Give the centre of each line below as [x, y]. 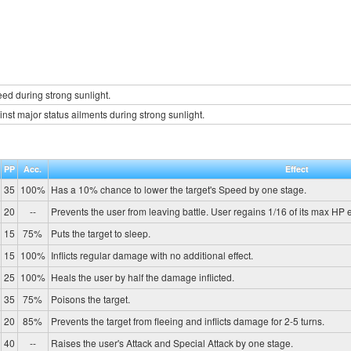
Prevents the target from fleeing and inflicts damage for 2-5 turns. [187, 320]
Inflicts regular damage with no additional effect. [152, 255]
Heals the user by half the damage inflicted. [142, 277]
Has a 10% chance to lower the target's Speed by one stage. [178, 189]
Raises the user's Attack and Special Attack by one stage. [172, 342]
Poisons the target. [90, 299]
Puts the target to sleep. [100, 233]
